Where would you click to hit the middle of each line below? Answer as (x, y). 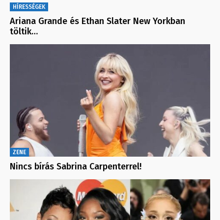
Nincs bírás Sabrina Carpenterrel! (76, 167)
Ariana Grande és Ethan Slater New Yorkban (97, 21)
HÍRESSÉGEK (29, 7)
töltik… (24, 32)
